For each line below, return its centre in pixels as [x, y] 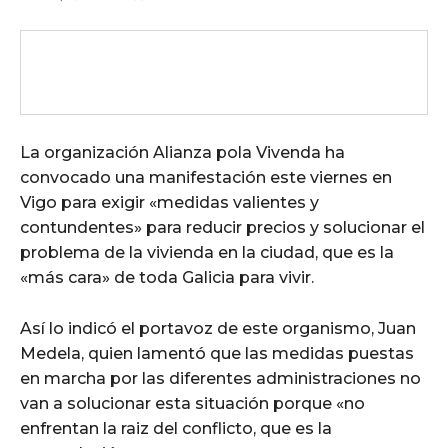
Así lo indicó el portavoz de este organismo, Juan [218, 328]
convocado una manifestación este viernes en [206, 177]
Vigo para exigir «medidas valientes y [169, 202]
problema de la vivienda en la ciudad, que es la [207, 252]
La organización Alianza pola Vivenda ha [182, 152]
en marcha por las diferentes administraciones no [220, 378]
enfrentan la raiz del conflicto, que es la [176, 428]
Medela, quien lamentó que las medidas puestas [217, 353]
